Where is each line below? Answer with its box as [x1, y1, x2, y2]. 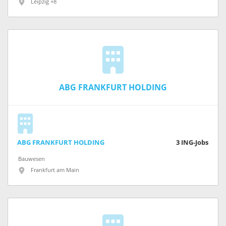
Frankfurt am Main [31, 167, 79, 174]
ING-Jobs [181, 139, 208, 147]
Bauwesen [18, 156, 45, 163]
